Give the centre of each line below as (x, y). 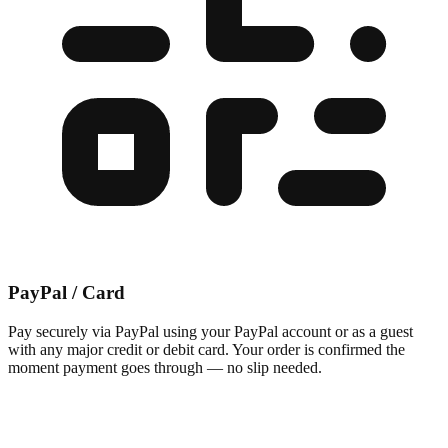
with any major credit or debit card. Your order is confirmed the (206, 350)
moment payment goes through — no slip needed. (165, 368)
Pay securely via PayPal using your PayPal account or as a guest (210, 332)
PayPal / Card (66, 293)
